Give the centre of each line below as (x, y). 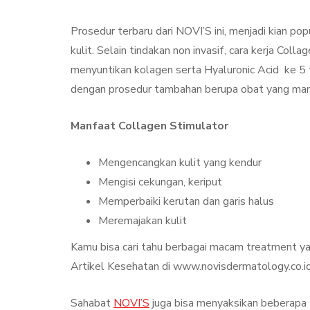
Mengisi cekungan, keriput (160, 182)
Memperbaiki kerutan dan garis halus (186, 202)
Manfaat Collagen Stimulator (149, 126)
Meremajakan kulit (143, 221)
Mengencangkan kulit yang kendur (180, 163)
